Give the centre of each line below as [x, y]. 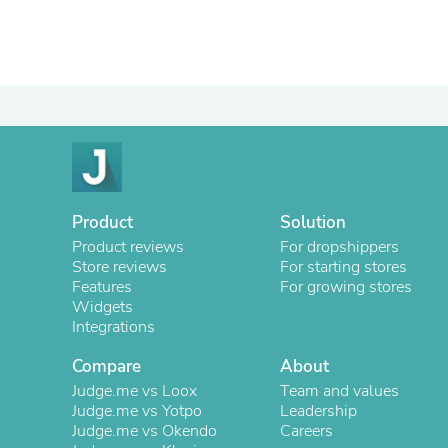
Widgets [102, 307]
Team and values [339, 391]
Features [102, 287]
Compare [106, 366]
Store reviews [119, 267]
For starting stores [343, 267]
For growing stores [346, 287]
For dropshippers [339, 247]
